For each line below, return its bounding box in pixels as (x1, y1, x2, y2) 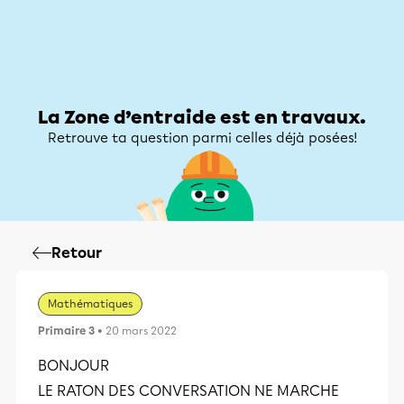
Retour (51, 244, 102, 262)
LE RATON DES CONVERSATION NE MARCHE (38, 382, 339, 399)
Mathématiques (48, 298, 133, 310)
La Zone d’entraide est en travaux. (38, 106, 366, 128)
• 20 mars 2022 (95, 325, 177, 337)
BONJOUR (38, 357, 109, 374)
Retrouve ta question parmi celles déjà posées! (47, 130, 357, 146)
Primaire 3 (38, 325, 95, 337)
